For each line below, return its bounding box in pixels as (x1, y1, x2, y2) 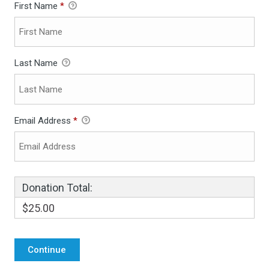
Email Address (14, 115, 73, 126)
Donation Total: (22, 181, 92, 195)
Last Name (14, 58, 60, 69)
